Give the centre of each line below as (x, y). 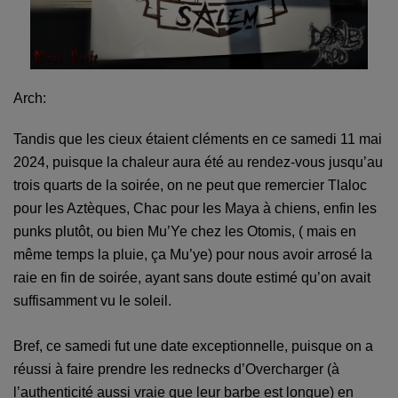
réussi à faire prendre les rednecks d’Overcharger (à (176, 370)
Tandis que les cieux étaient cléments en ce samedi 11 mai (198, 139)
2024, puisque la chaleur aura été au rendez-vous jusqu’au (198, 163)
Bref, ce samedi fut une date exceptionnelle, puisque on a (193, 346)
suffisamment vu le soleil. (92, 301)
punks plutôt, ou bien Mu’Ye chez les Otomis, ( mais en (185, 232)
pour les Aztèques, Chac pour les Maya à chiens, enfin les (195, 209)
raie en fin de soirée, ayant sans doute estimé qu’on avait (192, 278)
